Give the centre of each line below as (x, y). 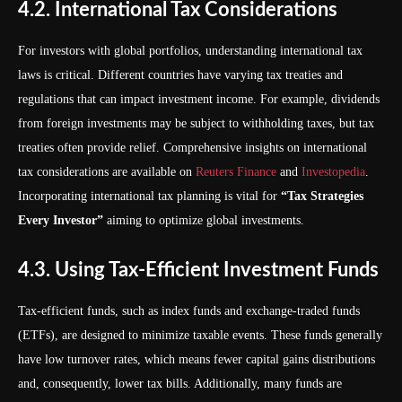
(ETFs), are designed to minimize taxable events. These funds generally (200, 335)
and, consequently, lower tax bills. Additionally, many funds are (180, 384)
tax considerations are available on (107, 172)
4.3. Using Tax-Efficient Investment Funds (198, 270)
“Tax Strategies (322, 196)
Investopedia (333, 172)
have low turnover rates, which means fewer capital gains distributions (197, 359)
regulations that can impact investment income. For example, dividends (199, 99)
